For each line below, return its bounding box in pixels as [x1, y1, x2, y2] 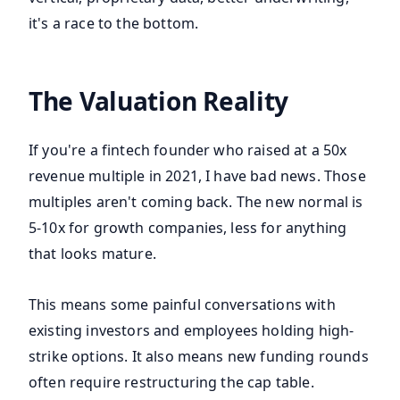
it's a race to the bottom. [29, 13, 199, 34]
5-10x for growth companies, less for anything [29, 218, 347, 238]
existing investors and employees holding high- [29, 321, 354, 341]
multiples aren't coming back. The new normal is [29, 192, 363, 212]
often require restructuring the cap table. [29, 372, 314, 393]
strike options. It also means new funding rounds [29, 346, 369, 367]
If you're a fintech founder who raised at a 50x [29, 140, 347, 161]
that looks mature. [29, 244, 156, 264]
